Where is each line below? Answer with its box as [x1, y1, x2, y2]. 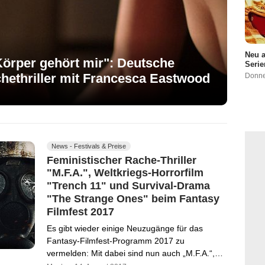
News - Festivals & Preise [51, 142, 126, 150]
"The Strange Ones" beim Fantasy [47, 192, 219, 205]
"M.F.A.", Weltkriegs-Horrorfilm [47, 167, 203, 179]
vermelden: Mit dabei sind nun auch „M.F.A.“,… [47, 248, 223, 258]
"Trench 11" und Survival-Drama [47, 179, 210, 192]
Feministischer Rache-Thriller [47, 154, 196, 166]
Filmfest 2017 [47, 205, 114, 218]
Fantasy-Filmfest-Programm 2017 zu [47, 236, 185, 246]
